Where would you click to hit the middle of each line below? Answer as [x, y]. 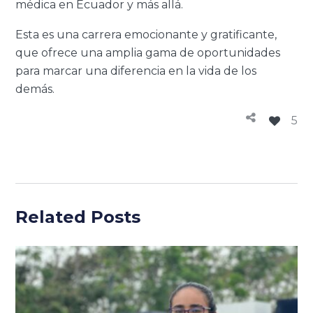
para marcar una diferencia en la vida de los [136, 71]
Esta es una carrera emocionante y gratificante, [146, 34]
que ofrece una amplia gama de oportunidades [148, 52]
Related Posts [78, 217]
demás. [35, 89]
